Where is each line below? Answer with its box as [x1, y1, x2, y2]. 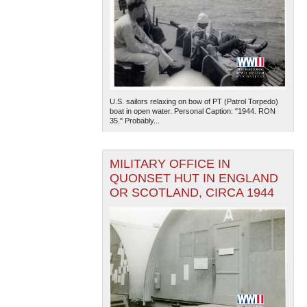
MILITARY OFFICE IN [109, 156, 230, 171]
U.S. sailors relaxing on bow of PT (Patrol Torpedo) [109, 97, 278, 106]
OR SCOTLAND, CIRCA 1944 [109, 185, 274, 199]
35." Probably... [109, 116, 160, 125]
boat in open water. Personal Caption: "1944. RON [109, 106, 275, 115]
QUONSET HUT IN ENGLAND [109, 171, 278, 185]
